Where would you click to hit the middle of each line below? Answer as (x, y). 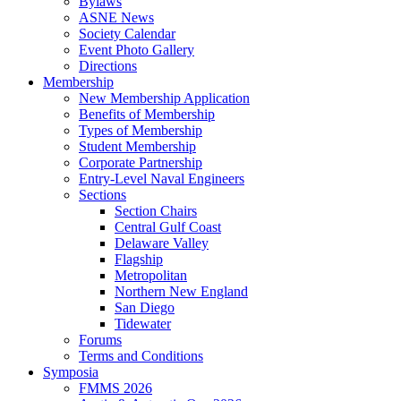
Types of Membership (141, 130)
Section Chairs (156, 211)
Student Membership (137, 146)
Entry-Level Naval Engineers (162, 179)
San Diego (145, 307)
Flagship (139, 259)
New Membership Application (164, 98)
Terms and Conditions (141, 356)
